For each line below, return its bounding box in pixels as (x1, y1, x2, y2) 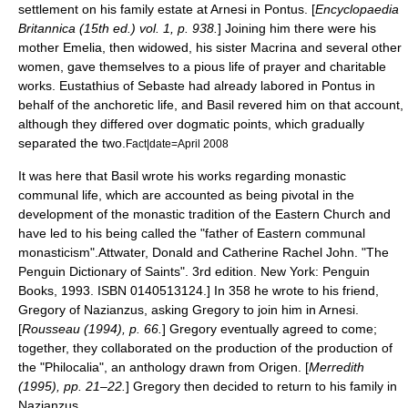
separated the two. (18, 136, 126, 150)
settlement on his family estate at (18, 2, 210, 16)
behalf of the (18, 97, 94, 112)
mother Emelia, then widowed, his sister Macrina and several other (18, 40, 402, 55)
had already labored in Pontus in (185, 78, 375, 93)
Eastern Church (275, 207, 365, 221)
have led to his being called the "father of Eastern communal (18, 226, 365, 240)
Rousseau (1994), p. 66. (22, 321, 162, 336)
